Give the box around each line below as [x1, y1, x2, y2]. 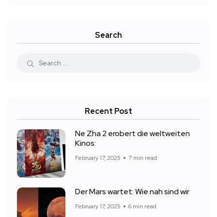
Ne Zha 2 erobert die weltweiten [75, 128, 190, 139]
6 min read [128, 202, 156, 210]
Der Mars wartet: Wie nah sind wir [75, 186, 189, 197]
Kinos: [75, 138, 96, 149]
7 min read [128, 154, 157, 162]
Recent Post [85, 106, 132, 116]
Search [95, 30, 122, 40]
